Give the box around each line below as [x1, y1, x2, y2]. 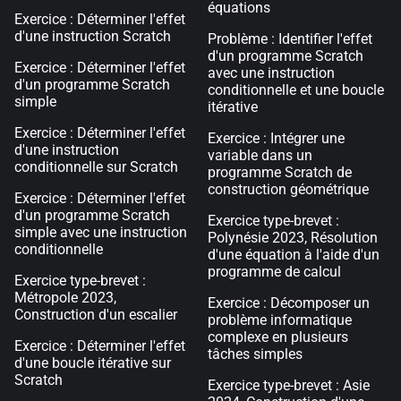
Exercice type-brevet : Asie [208, 377, 370, 394]
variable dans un [208, 147, 312, 164]
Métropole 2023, [14, 289, 116, 306]
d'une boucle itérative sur [14, 354, 171, 371]
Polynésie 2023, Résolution [208, 229, 378, 246]
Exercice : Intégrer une [208, 130, 345, 147]
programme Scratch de [208, 164, 352, 181]
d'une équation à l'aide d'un [208, 246, 380, 263]
